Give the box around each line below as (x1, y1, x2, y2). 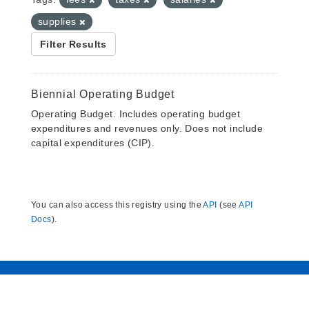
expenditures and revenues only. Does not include (31, 123, 263, 134)
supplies (38, 16, 79, 27)
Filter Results (40, 39, 107, 50)
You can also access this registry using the (31, 200, 203, 210)
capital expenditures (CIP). (31, 137, 155, 148)
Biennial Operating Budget (31, 88, 175, 100)
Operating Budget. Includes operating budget (31, 108, 241, 119)
